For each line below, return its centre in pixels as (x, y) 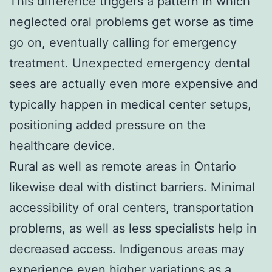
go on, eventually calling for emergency (123, 42)
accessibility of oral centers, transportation (131, 207)
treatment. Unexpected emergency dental (130, 63)
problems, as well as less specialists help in (133, 228)
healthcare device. (62, 145)
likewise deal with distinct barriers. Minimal (132, 187)
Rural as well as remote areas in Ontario (123, 166)
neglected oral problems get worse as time (131, 22)
